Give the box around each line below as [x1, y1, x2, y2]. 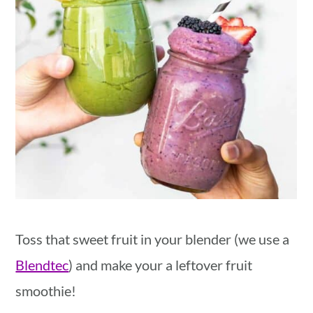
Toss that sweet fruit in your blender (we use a [15, 231, 290, 248]
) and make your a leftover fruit [68, 256, 253, 274]
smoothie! [15, 282, 77, 300]
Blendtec [15, 256, 69, 274]
